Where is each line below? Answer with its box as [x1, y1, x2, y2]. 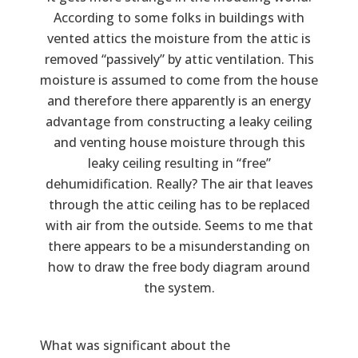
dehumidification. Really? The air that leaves [45, 174, 313, 193]
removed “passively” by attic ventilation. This [44, 50, 314, 68]
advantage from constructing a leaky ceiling [46, 112, 312, 130]
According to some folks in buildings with [54, 8, 304, 26]
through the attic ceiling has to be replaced [48, 195, 310, 213]
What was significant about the [40, 336, 230, 354]
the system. [143, 278, 215, 296]
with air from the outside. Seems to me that [45, 216, 313, 234]
